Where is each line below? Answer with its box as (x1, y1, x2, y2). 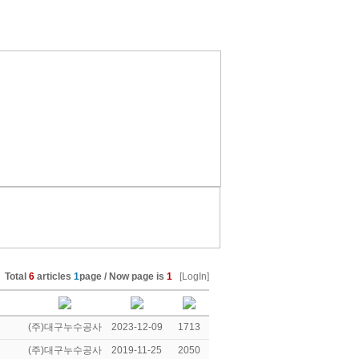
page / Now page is (79, 271, 167, 282)
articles (34, 271, 74, 282)
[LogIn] (179, 271, 209, 282)
